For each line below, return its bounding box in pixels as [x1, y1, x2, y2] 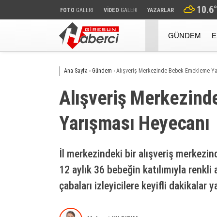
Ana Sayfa [64, 67, 88, 74]
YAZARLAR [147, 6, 174, 14]
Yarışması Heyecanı [59, 112, 210, 135]
